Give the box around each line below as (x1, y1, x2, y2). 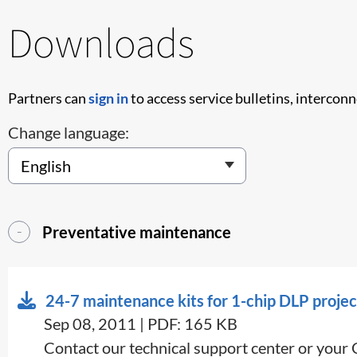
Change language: (8, 123, 129, 143)
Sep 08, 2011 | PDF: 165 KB (44, 314, 237, 334)
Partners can (8, 89, 88, 108)
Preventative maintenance (42, 222, 231, 242)
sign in (88, 89, 128, 108)
